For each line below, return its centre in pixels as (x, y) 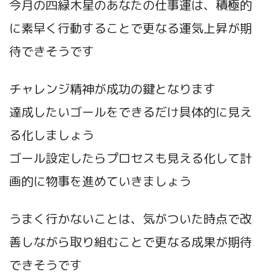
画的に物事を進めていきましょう (100, 181)
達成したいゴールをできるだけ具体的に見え (131, 111)
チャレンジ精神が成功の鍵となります (112, 88)
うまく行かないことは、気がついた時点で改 (131, 218)
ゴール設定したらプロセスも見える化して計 (131, 158)
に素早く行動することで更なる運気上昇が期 (131, 28)
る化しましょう (52, 134)
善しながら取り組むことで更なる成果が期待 (131, 241)
